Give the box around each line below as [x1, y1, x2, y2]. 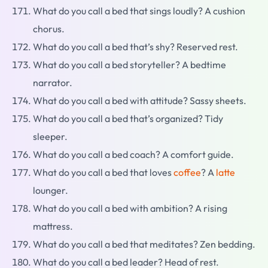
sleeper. [33, 130, 68, 143]
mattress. [33, 220, 73, 233]
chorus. [33, 23, 65, 35]
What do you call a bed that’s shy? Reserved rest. [33, 41, 238, 53]
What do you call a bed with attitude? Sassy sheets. [33, 95, 246, 107]
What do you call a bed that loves [33, 166, 173, 179]
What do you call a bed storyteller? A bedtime [33, 59, 226, 71]
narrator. [33, 77, 72, 89]
